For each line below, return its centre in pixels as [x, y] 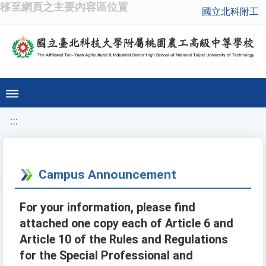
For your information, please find [107, 208]
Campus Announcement [107, 175]
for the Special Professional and [106, 256]
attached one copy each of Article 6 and [126, 224]
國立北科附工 [230, 12]
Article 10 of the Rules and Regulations [124, 240]
